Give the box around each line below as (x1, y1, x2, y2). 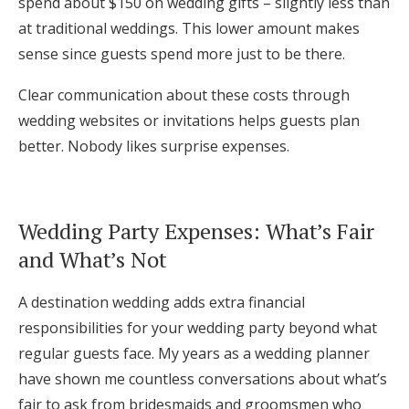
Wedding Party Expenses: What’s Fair (18, 216, 374, 246)
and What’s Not (18, 245, 167, 274)
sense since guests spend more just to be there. (18, 44, 345, 64)
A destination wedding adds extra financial (18, 292, 305, 312)
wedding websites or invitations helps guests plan (18, 110, 360, 131)
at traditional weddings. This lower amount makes (18, 18, 360, 38)
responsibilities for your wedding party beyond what (18, 318, 377, 338)
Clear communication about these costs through (18, 85, 350, 105)
